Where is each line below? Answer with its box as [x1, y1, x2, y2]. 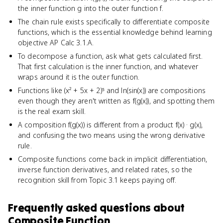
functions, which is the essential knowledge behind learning [18, 27, 212, 37]
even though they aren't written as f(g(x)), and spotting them [18, 96, 215, 106]
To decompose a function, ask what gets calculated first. [18, 51, 203, 61]
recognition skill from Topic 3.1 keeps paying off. [18, 175, 177, 185]
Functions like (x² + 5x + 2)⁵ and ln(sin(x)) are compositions [18, 86, 206, 95]
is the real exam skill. [18, 107, 86, 116]
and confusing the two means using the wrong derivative [18, 130, 206, 140]
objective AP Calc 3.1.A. [18, 38, 94, 47]
